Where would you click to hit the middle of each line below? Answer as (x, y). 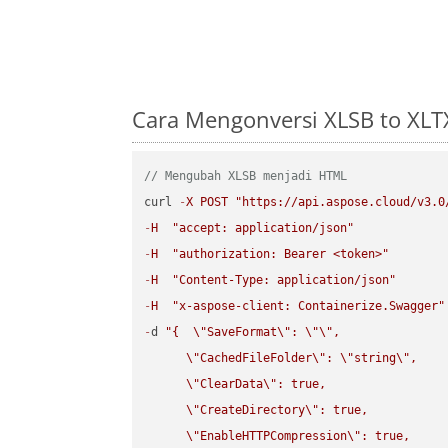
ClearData (232, 384)
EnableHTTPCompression (274, 436)
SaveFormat (242, 332)
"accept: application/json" (263, 228)
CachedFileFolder (256, 358)
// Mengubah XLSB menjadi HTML (246, 176)
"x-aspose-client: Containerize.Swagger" (309, 306)
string (375, 358)
